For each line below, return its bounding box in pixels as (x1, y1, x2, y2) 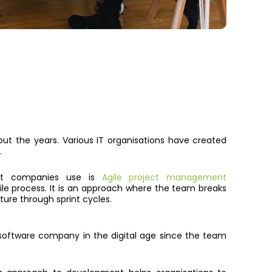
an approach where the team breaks (67, 182, 227, 194)
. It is (45, 182, 68, 194)
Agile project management (101, 171, 227, 183)
